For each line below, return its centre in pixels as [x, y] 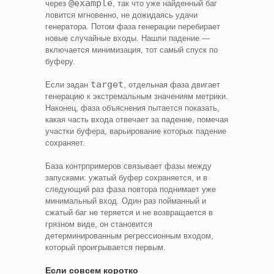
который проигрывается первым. [106, 247]
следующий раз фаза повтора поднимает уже [131, 189]
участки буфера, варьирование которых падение [136, 131]
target [107, 84]
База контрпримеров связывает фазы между [128, 166]
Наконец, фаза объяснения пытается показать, [132, 108]
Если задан [68, 84]
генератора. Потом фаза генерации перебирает [133, 26]
